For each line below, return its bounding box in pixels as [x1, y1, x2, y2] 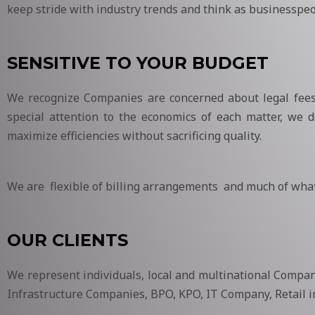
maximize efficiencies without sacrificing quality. [7, 127, 262, 143]
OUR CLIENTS [7, 229, 128, 250]
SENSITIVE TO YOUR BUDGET [7, 52, 269, 73]
